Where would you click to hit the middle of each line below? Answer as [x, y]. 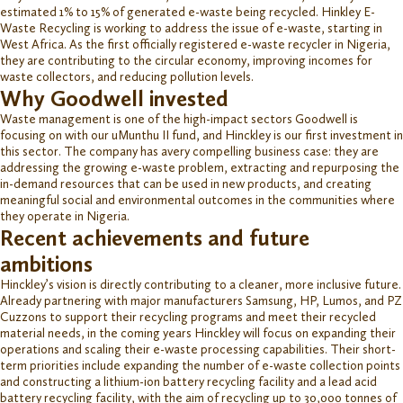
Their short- [363, 349]
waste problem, [186, 167]
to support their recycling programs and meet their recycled [211, 317]
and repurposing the [343, 167]
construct [49, 381]
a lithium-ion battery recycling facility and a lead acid [236, 381]
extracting [259, 167]
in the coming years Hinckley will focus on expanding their [242, 333]
